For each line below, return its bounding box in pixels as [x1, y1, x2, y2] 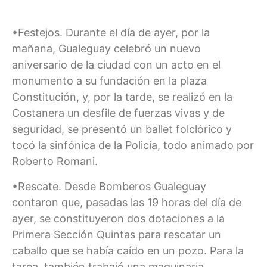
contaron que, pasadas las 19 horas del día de [12, 195, 241, 209]
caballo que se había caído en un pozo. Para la [12, 244, 244, 257]
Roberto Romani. [12, 155, 98, 168]
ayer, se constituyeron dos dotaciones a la [12, 212, 225, 225]
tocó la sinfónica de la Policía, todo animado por [12, 139, 254, 152]
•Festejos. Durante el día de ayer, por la [12, 26, 210, 39]
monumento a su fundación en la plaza [12, 74, 207, 88]
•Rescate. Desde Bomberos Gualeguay [12, 179, 206, 193]
